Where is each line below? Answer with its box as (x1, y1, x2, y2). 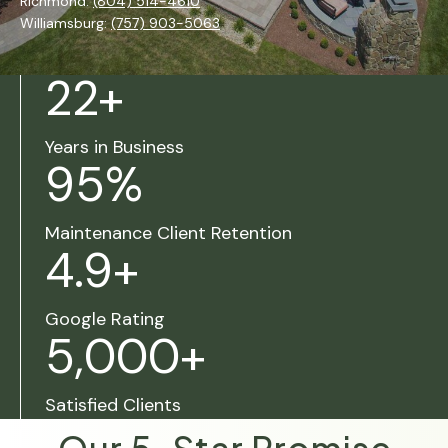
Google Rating (45, 306, 165, 331)
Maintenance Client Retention (45, 220, 292, 245)
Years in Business (45, 134, 184, 159)
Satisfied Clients (45, 392, 181, 417)
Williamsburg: (20, 13, 111, 32)
